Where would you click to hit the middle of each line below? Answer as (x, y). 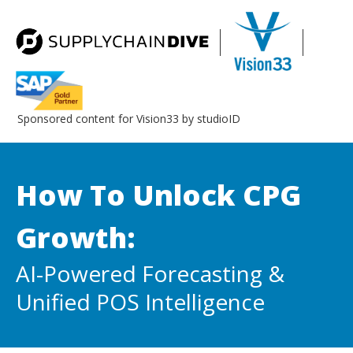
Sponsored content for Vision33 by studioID (129, 119)
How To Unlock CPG (158, 195)
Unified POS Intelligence (140, 302)
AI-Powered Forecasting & (150, 273)
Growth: (76, 238)
